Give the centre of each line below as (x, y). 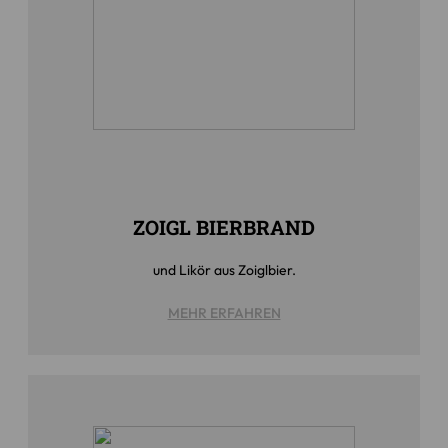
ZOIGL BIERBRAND (224, 227)
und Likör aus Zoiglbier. (224, 270)
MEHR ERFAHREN (224, 312)
